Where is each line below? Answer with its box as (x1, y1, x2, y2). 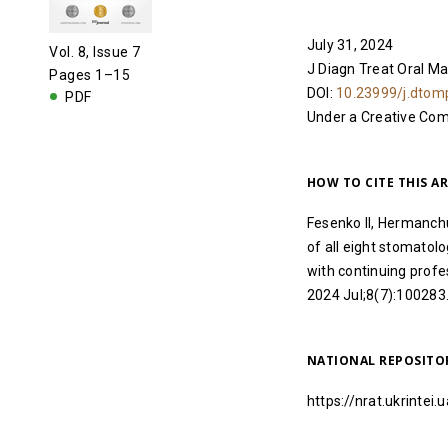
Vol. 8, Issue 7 (49, 44, 141, 60)
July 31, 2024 (306, 37, 394, 54)
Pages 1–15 (49, 67, 131, 83)
